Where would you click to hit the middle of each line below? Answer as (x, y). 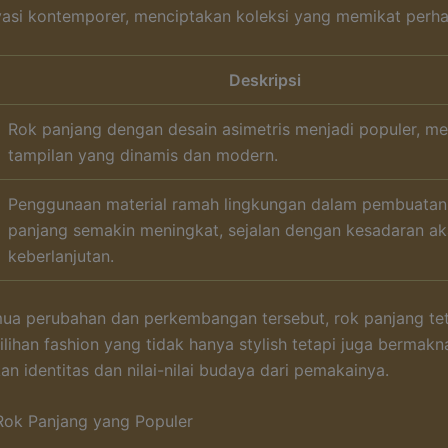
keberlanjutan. (61, 255)
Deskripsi (265, 79)
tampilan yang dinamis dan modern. (143, 154)
